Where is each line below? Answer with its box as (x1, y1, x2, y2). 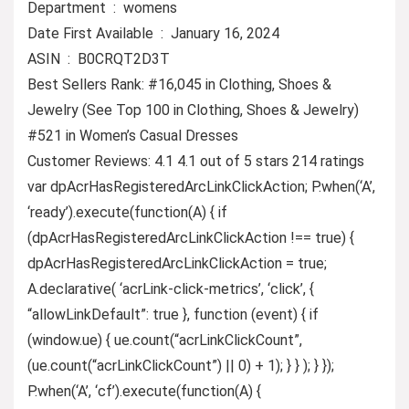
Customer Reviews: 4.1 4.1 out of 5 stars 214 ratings (27, 152, 364, 170)
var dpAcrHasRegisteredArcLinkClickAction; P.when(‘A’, (27, 177, 375, 195)
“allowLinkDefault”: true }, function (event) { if (27, 305, 319, 323)
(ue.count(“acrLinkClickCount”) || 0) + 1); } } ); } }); (27, 356, 334, 374)
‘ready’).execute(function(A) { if (27, 203, 227, 221)
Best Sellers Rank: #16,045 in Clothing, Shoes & (27, 75, 331, 93)
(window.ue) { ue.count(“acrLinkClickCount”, (27, 330, 302, 349)
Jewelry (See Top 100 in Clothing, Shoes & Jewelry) (27, 100, 359, 119)
